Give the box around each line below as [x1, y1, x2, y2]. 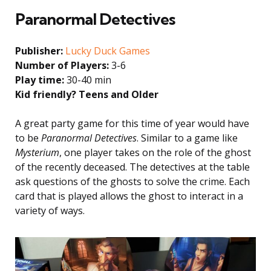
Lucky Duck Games [65, 44, 150, 57]
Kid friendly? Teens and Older [15, 87, 158, 101]
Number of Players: [15, 58, 109, 72]
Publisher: [15, 44, 63, 57]
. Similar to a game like [137, 131, 238, 145]
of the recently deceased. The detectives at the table [15, 160, 250, 174]
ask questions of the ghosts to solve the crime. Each [15, 174, 250, 188]
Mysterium [15, 145, 59, 159]
